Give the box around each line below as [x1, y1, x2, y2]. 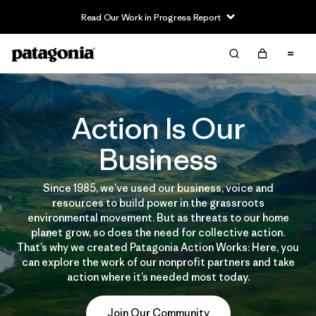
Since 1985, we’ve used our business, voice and [42, 181, 274, 195]
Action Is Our [71, 109, 245, 147]
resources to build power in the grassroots [51, 196, 265, 209]
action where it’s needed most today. [66, 270, 250, 284]
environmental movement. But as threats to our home [27, 211, 289, 224]
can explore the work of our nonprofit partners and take [21, 255, 295, 269]
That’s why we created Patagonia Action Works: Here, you [17, 241, 299, 254]
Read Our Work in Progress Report [80, 11, 221, 23]
